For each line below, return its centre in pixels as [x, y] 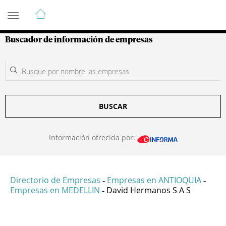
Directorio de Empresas [55, 180]
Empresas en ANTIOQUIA [154, 180]
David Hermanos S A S [149, 190]
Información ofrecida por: [93, 137]
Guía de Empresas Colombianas [96, 10]
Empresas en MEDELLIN [55, 190]
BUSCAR [113, 106]
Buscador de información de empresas [79, 40]
